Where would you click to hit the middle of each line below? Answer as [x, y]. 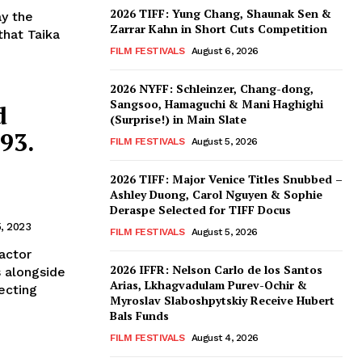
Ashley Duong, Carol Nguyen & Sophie [216, 195]
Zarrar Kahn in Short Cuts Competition [219, 29]
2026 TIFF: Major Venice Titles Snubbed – [226, 179]
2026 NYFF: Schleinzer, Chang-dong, [212, 89]
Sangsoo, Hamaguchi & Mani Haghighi [217, 104]
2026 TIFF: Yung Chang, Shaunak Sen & [221, 14]
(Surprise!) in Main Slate [178, 120]
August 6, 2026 [225, 51]
